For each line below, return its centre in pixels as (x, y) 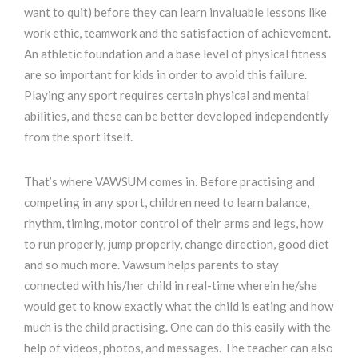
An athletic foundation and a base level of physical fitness (175, 54)
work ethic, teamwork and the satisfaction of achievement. (177, 33)
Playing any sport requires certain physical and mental (167, 95)
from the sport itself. (78, 137)
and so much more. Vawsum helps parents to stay (151, 265)
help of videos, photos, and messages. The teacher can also (179, 348)
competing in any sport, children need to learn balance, (167, 202)
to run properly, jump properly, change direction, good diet (177, 244)
